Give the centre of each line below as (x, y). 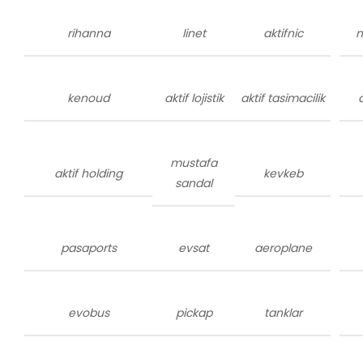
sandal (194, 183)
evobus (88, 313)
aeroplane (283, 248)
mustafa (194, 163)
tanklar (283, 313)
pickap (194, 313)
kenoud (89, 98)
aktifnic (283, 33)
